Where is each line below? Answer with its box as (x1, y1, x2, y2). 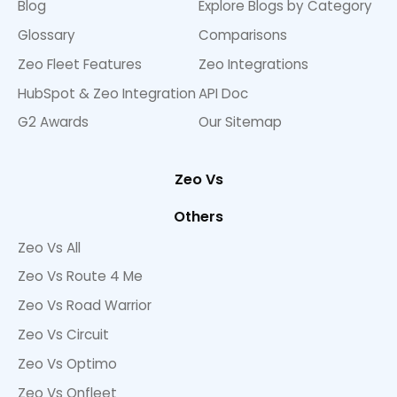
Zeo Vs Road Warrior (18, 296, 152, 315)
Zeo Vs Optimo (18, 354, 117, 373)
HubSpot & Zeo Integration (18, 83, 196, 103)
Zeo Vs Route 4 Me (18, 267, 143, 286)
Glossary (18, 26, 75, 44)
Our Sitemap (198, 113, 282, 132)
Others (174, 206, 223, 227)
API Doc (198, 83, 248, 103)
